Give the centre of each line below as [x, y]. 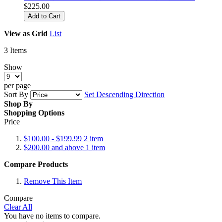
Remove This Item [53, 181]
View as [17, 33]
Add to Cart [44, 16]
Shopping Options [34, 112]
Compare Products [36, 164]
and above [68, 147]
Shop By [18, 104]
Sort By [16, 94]
